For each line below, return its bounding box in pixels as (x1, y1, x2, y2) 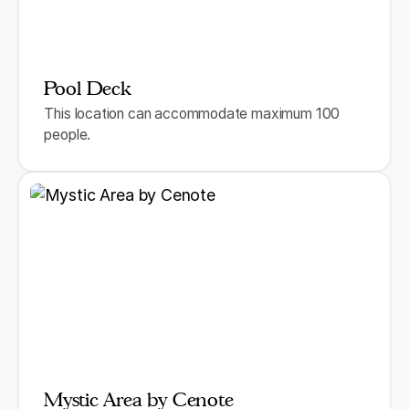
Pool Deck (44, 77, 131, 100)
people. (44, 126, 91, 144)
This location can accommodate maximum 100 (44, 105, 341, 123)
